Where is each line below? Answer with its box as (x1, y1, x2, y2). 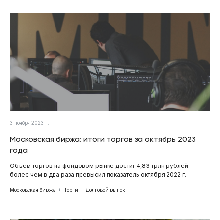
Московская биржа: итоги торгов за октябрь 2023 (10, 134, 196, 144)
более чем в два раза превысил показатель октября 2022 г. (10, 170, 186, 178)
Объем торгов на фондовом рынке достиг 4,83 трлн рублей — (10, 162, 195, 169)
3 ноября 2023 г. (10, 119, 49, 126)
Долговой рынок (86, 186, 125, 192)
